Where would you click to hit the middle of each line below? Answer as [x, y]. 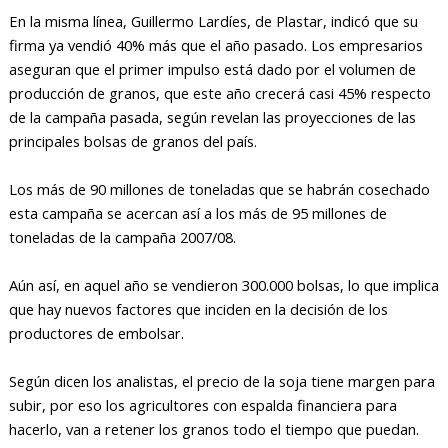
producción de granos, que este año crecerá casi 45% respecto [219, 92]
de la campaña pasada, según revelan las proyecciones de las [212, 116]
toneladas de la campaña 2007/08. [122, 236]
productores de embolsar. [96, 332]
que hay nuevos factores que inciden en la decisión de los [198, 308]
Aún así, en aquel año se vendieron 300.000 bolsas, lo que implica [223, 284]
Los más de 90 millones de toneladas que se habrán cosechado [219, 188]
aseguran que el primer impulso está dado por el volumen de [212, 68]
